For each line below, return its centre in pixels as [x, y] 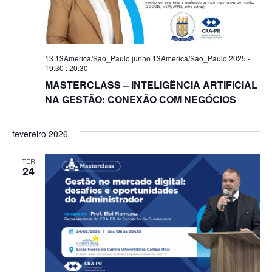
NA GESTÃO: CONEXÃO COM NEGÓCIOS [140, 100]
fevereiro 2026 [40, 134]
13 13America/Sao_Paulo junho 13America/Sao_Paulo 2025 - [147, 58]
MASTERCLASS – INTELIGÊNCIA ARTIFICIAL [151, 85]
